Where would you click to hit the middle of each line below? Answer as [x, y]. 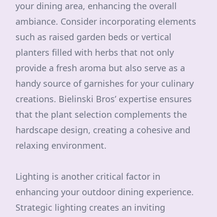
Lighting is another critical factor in [88, 176]
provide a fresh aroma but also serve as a [100, 68]
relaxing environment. [61, 145]
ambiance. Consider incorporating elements [106, 21]
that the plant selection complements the [101, 114]
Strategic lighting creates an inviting [90, 207]
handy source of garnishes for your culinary [105, 83]
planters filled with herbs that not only [95, 52]
